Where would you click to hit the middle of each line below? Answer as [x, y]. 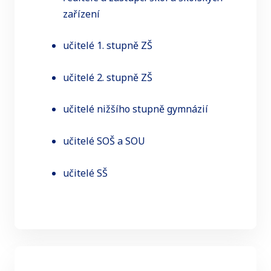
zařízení [81, 14]
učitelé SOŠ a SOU [104, 141]
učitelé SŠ [85, 173]
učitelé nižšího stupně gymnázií [135, 109]
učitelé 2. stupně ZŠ [108, 77]
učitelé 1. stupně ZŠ [108, 46]
